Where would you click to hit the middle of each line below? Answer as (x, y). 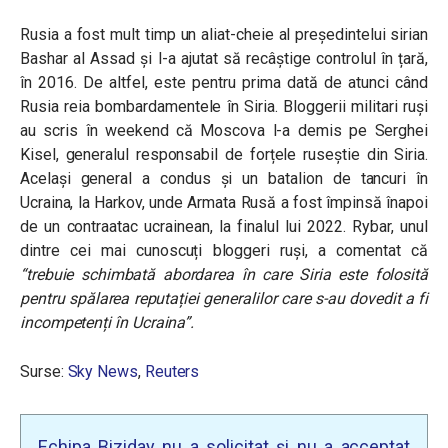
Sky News (102, 371)
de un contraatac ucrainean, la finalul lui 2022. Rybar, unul (224, 226)
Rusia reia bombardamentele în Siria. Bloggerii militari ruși (224, 106)
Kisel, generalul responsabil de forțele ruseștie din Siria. (224, 154)
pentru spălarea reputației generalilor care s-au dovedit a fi (224, 298)
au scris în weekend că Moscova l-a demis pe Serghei (224, 130)
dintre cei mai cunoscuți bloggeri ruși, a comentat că (224, 250)
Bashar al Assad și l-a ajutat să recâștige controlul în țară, (224, 58)
